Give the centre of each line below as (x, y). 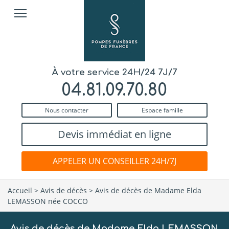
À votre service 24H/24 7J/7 (114, 72)
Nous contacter (67, 110)
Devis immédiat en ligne (114, 134)
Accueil (20, 190)
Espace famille (162, 110)
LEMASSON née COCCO (48, 201)
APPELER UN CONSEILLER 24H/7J (114, 161)
